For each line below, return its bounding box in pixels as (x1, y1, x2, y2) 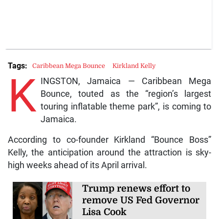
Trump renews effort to (82, 183, 191, 195)
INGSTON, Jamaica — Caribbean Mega (40, 76, 212, 87)
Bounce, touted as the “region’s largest (40, 89, 212, 99)
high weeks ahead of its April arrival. (7, 160, 147, 171)
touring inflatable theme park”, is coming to (40, 102, 212, 112)
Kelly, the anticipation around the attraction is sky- (7, 148, 212, 158)
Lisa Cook (82, 207, 127, 218)
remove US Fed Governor (82, 195, 200, 206)
